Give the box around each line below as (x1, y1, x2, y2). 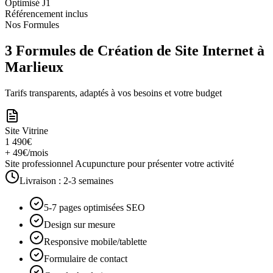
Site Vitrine (5, 126, 48, 136)
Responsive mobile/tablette (44, 236, 147, 247)
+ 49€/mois (5, 147, 48, 158)
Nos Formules (5, 19, 59, 30)
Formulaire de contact (44, 253, 127, 264)
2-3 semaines (63, 175, 113, 186)
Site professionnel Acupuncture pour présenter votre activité (5, 158, 234, 169)
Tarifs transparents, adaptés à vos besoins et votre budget (5, 88, 222, 99)
